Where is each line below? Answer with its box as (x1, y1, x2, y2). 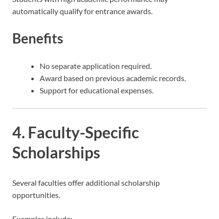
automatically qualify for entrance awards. (12, 6, 153, 16)
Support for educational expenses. (40, 85, 153, 95)
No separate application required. (40, 61, 152, 70)
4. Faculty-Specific (12, 123, 139, 142)
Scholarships (12, 143, 100, 162)
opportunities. (12, 190, 60, 200)
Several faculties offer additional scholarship (12, 178, 160, 188)
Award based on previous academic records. (40, 73, 186, 83)
